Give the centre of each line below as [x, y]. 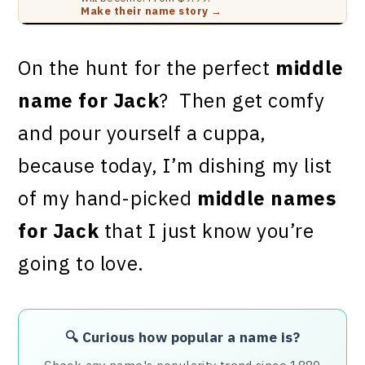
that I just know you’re [207, 231]
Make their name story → [152, 11]
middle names [267, 198]
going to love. [81, 263]
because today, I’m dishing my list [175, 165]
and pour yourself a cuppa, [143, 133]
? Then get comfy [242, 100]
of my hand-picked [108, 198]
